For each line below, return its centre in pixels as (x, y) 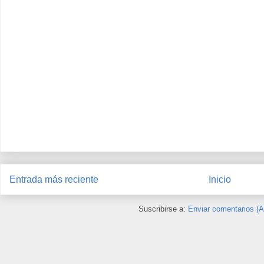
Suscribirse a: (163, 209)
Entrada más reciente (54, 179)
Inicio (220, 179)
